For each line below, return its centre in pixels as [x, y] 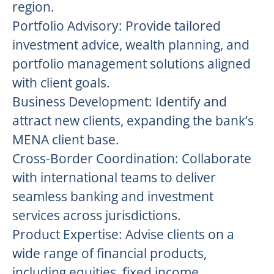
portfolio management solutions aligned [131, 64]
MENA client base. [66, 139]
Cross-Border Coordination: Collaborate [132, 158]
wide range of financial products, [109, 253]
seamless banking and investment [113, 196]
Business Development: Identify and [120, 102]
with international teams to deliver [114, 177]
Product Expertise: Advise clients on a [123, 234]
